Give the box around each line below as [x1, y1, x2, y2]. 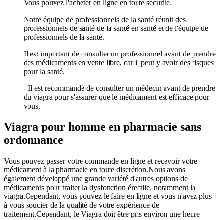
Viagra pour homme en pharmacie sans [4, 120, 201, 134]
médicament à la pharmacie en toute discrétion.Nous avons [4, 165, 185, 174]
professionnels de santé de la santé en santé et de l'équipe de [24, 24, 208, 33]
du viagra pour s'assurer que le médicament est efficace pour [24, 93, 209, 102]
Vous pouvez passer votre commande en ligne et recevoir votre [4, 157, 197, 165]
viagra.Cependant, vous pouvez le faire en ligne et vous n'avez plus [4, 192, 212, 201]
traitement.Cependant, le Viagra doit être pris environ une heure [4, 210, 200, 219]
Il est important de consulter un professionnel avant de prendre [24, 50, 216, 58]
